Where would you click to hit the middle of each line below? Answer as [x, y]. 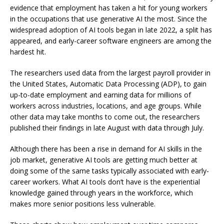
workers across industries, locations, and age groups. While [106, 105]
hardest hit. [28, 51]
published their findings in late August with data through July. [107, 127]
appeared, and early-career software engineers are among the [111, 40]
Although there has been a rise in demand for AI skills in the [106, 148]
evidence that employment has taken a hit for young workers [109, 7]
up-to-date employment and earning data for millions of [100, 94]
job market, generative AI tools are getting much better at [104, 159]
